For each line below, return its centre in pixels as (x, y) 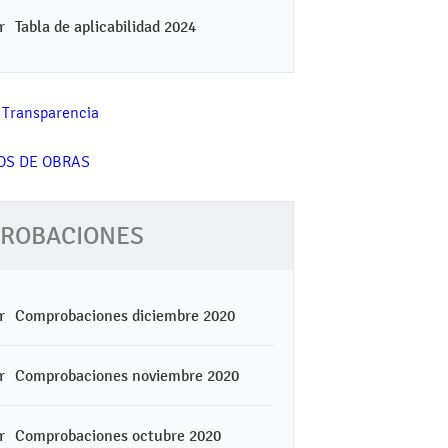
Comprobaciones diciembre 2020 (125, 315)
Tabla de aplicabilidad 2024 (105, 26)
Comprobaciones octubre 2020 (118, 435)
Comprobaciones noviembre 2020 (127, 375)
